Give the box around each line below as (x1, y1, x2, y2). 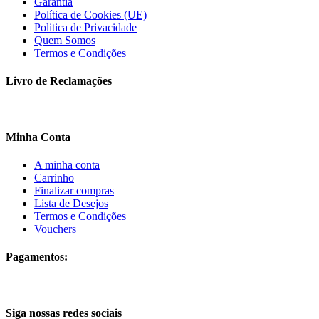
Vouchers (34, 222, 76, 235)
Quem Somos (34, 33, 95, 46)
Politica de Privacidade (34, 21, 137, 33)
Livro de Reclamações (6, 75, 112, 88)
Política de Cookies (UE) (34, 8, 147, 21)
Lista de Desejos (34, 197, 108, 209)
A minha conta (34, 158, 100, 171)
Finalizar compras (34, 184, 114, 197)
